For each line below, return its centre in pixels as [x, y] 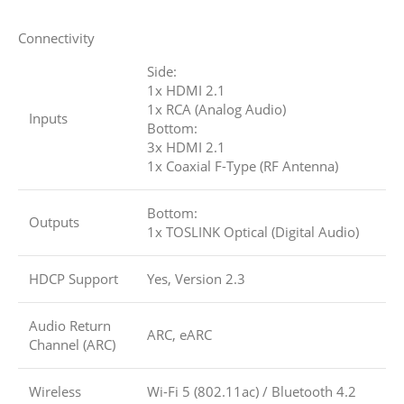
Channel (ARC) [72, 345]
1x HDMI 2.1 [186, 91]
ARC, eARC [179, 335]
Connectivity [56, 38]
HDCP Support [73, 279]
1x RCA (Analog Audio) [216, 110]
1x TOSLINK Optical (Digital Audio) [253, 232]
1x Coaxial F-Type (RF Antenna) [243, 166]
